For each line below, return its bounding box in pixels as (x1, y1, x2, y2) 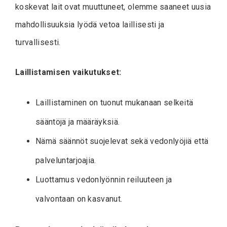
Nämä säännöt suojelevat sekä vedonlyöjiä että (35, 136, 209, 146)
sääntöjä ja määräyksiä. (35, 117, 120, 127)
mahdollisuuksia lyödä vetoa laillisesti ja (15, 19, 165, 29)
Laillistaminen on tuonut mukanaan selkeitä (35, 97, 194, 107)
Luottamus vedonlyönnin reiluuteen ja (35, 174, 172, 184)
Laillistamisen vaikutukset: (15, 67, 122, 77)
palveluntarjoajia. (35, 155, 96, 165)
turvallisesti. (15, 37, 61, 47)
